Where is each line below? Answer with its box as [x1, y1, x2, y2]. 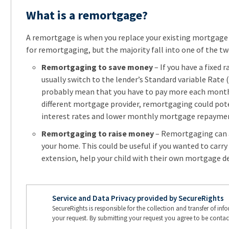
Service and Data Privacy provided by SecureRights [52, 193, 224, 203]
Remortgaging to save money [41, 61, 153, 72]
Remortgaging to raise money [41, 128, 154, 139]
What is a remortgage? [26, 7, 148, 23]
